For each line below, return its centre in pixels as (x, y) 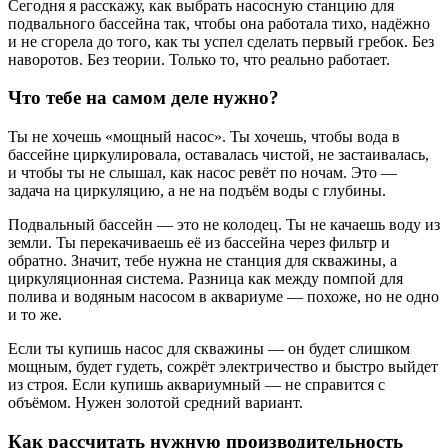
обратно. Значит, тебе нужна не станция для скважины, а (202, 261)
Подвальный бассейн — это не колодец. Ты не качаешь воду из (224, 225)
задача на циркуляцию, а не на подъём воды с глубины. (197, 191)
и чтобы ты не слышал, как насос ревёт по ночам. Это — (202, 173)
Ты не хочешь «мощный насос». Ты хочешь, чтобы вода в (204, 137)
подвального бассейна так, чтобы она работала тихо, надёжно (219, 23)
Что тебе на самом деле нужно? (143, 98)
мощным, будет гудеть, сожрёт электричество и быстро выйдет (223, 367)
